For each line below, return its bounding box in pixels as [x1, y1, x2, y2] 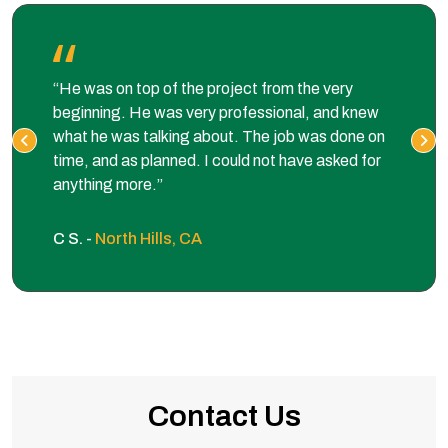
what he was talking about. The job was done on [53, 127, 385, 145]
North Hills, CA [95, 229, 202, 247]
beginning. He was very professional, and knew [53, 103, 379, 121]
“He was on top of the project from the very [53, 79, 353, 97]
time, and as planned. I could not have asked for [53, 151, 381, 169]
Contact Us [147, 399, 301, 432]
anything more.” [53, 175, 163, 193]
